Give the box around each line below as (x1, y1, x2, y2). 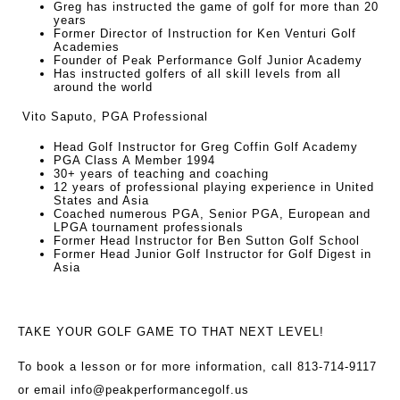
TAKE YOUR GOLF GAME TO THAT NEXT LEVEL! (18, 325, 324, 339)
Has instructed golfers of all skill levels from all (54, 67, 341, 81)
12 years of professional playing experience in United (54, 180, 374, 195)
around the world (54, 80, 153, 95)
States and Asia (54, 194, 149, 208)
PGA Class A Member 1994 (54, 154, 215, 168)
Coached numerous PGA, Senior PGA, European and (54, 207, 371, 221)
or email (18, 383, 71, 397)
